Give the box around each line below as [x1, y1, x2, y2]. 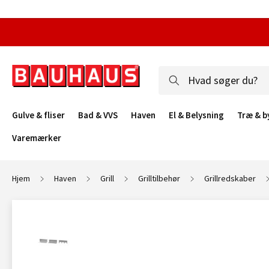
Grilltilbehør [138, 173, 180, 184]
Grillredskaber [204, 173, 256, 184]
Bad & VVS [78, 109, 118, 121]
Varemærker [12, 132, 61, 144]
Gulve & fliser [12, 109, 65, 121]
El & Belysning [169, 109, 224, 121]
